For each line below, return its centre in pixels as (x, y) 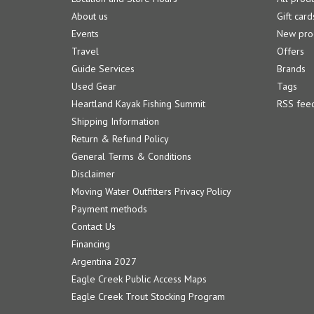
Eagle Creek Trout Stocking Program (148, 297)
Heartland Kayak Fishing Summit (138, 104)
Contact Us (94, 227)
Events (85, 34)
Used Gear (94, 87)
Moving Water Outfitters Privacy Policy (151, 192)
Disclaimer (93, 174)
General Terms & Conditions (131, 157)
